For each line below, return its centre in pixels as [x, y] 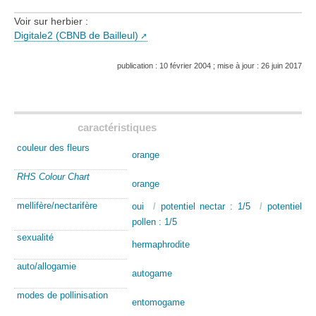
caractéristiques [117, 128]
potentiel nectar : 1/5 [205, 206]
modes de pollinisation [62, 295]
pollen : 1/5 [154, 221]
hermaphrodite [160, 244]
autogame [152, 273]
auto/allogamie [47, 266]
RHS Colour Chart [53, 176]
